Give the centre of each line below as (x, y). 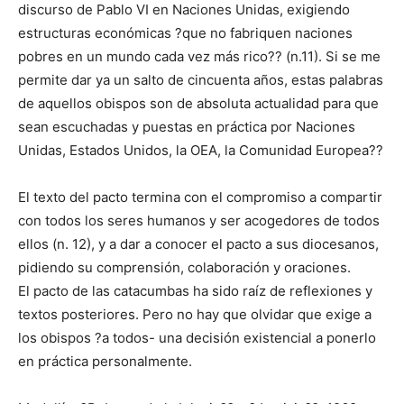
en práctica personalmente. (105, 362)
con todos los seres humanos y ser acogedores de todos (199, 221)
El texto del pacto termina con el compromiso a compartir (200, 197)
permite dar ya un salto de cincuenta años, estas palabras (201, 80)
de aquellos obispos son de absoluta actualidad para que (198, 104)
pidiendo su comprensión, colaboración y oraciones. (184, 268)
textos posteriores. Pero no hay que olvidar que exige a (195, 315)
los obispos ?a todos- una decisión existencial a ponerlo (197, 338)
